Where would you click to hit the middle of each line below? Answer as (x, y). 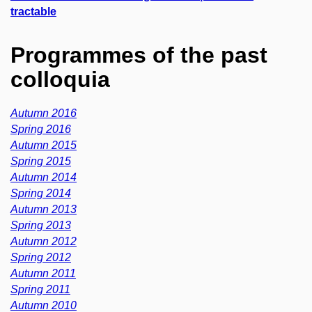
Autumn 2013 (44, 209)
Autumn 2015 (44, 145)
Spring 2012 (41, 257)
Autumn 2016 (44, 113)
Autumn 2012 (44, 241)
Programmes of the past (139, 55)
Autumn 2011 (43, 273)
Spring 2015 (41, 161)
